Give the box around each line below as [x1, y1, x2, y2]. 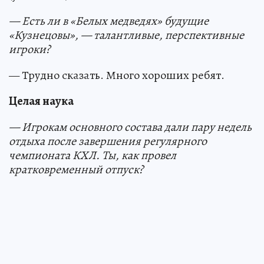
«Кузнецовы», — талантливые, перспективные [9, 27, 244, 43]
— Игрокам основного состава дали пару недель [9, 119, 252, 135]
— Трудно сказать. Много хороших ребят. [9, 67, 225, 83]
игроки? [9, 41, 50, 57]
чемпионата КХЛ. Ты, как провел [9, 147, 176, 163]
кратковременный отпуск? [9, 161, 143, 177]
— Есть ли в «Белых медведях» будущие [9, 13, 209, 29]
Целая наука [9, 93, 74, 109]
